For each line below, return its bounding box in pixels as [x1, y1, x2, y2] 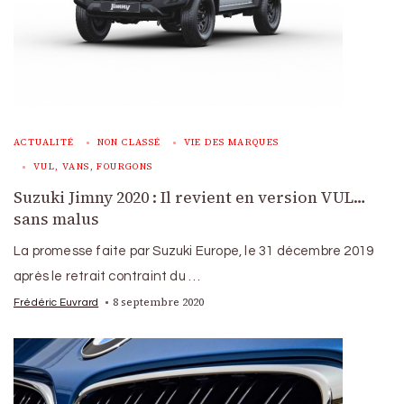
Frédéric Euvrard [14, 296, 99, 308]
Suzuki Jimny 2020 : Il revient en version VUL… [14, 186, 366, 208]
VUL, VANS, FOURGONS [33, 160, 153, 172]
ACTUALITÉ [14, 135, 75, 148]
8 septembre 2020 [113, 294, 205, 309]
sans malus [14, 207, 99, 230]
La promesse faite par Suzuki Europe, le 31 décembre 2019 [14, 243, 374, 258]
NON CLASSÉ [96, 135, 161, 148]
